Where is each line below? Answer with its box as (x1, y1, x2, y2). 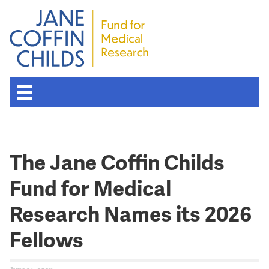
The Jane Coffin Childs (10, 149, 225, 177)
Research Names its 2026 (10, 201, 252, 228)
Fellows (10, 226, 83, 254)
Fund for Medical (10, 175, 171, 202)
